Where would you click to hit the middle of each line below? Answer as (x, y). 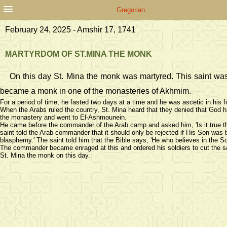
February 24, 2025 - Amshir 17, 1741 (70, 30)
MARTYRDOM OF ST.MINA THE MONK (79, 54)
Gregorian (130, 10)
